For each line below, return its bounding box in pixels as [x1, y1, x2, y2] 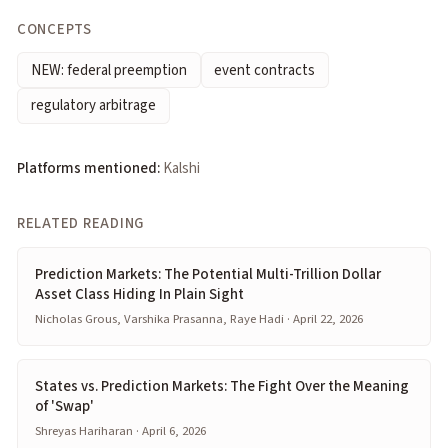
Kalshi [163, 157, 200, 179]
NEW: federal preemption [30, 59, 187, 81]
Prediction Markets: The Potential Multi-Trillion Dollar [35, 263, 381, 285]
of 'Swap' [35, 395, 94, 417]
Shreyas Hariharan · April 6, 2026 [35, 422, 206, 440]
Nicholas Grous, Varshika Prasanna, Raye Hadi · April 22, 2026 [35, 309, 363, 328]
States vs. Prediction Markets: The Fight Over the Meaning [35, 375, 409, 397]
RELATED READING [17, 212, 145, 234]
